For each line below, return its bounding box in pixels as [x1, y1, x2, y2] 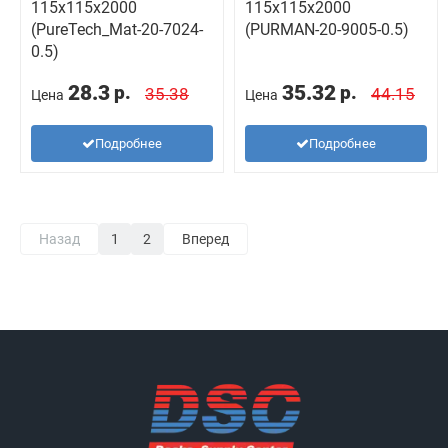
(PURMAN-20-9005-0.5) [245, 20, 409, 39]
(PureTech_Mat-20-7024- [31, 20, 203, 39]
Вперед [182, 230, 229, 247]
